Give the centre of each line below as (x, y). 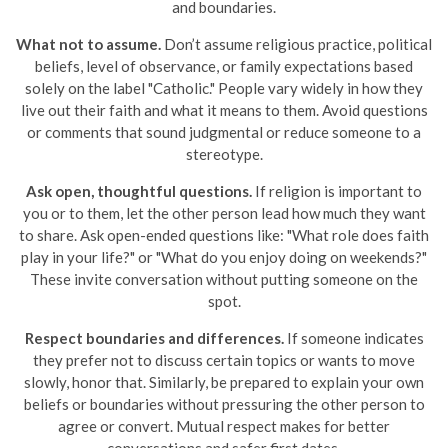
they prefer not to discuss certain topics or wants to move (224, 360)
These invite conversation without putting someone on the (224, 279)
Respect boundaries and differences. (154, 338)
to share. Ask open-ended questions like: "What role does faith (224, 235)
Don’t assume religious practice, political (296, 44)
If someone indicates (353, 338)
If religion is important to (337, 191)
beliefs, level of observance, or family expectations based (224, 66)
